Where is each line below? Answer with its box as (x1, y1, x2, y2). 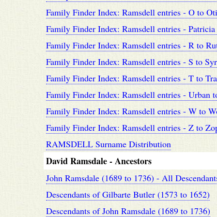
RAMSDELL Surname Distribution (46, 138, 171, 150)
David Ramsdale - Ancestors (46, 155, 152, 167)
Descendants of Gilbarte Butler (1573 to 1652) (46, 188, 210, 200)
